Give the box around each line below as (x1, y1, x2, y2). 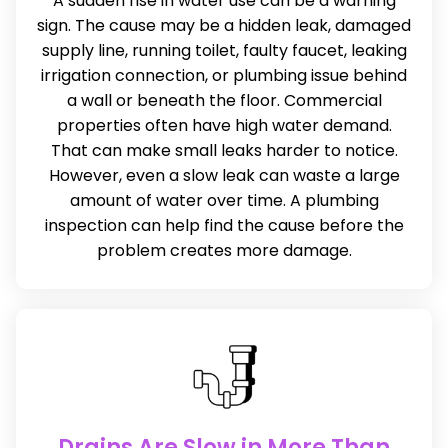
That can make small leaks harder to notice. (50, 138, 398, 162)
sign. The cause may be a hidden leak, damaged (37, 13, 411, 37)
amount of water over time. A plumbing (69, 188, 379, 212)
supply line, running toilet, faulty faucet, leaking (41, 38, 407, 62)
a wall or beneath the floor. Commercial (66, 88, 382, 112)
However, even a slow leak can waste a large (48, 163, 400, 187)
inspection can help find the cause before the (44, 213, 404, 237)
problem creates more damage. (96, 238, 352, 262)
